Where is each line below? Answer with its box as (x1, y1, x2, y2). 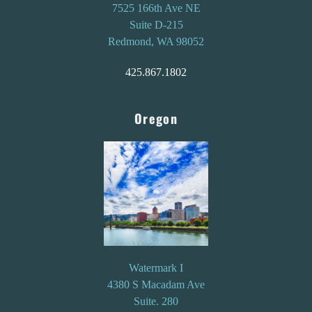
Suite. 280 (134, 295, 178, 308)
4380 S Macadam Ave (107, 279, 205, 291)
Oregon (134, 109, 178, 128)
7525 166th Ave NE (111, 2, 201, 15)
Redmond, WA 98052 (108, 36, 204, 48)
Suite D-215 (129, 19, 183, 31)
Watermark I (129, 262, 183, 274)
